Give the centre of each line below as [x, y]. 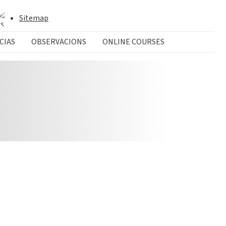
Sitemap [34, 18]
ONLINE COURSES [133, 42]
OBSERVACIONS [59, 42]
